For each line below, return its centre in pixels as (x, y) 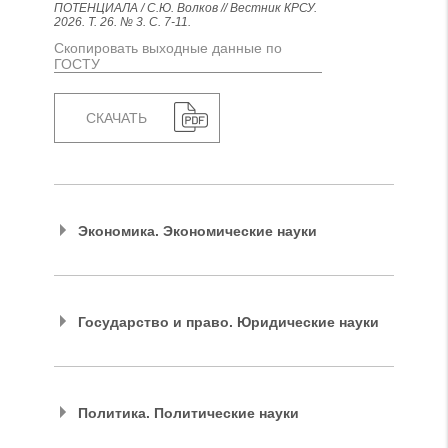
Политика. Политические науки (188, 413)
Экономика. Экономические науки (197, 231)
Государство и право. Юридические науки (228, 322)
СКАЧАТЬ (116, 118)
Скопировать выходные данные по (168, 48)
